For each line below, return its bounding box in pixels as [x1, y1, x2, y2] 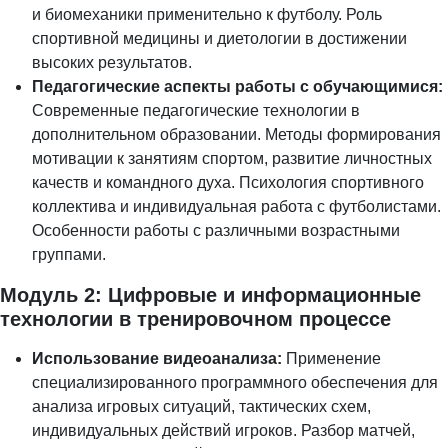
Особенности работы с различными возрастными [32, 221, 400, 239]
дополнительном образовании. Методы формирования [32, 125, 441, 143]
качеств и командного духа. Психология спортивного [32, 173, 424, 191]
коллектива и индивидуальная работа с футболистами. [32, 197, 441, 215]
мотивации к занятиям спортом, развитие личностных [32, 149, 432, 167]
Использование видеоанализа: [32, 349, 282, 367]
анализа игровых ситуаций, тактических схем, [32, 397, 371, 415]
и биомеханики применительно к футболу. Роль [32, 5, 382, 23]
